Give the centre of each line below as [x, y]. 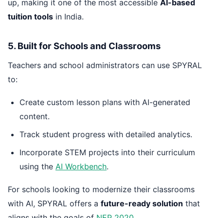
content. [35, 116]
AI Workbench [81, 166]
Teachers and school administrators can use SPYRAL [105, 65]
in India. [68, 16]
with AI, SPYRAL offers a [54, 203]
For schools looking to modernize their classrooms [101, 189]
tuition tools [30, 16]
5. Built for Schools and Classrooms [84, 45]
